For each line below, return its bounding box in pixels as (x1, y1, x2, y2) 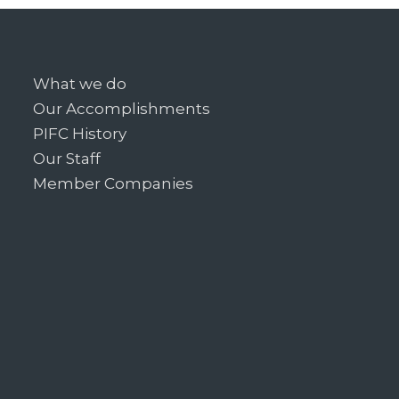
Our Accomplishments (33, 99, 211, 118)
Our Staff (33, 149, 102, 167)
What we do (33, 74, 127, 93)
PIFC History (33, 124, 127, 142)
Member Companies (33, 174, 194, 192)
